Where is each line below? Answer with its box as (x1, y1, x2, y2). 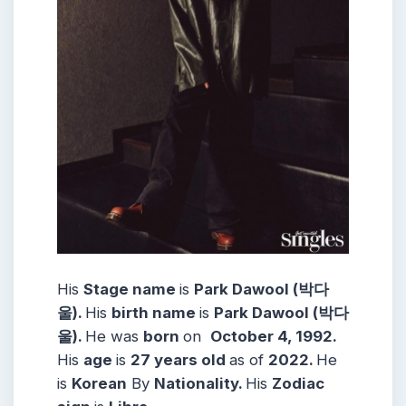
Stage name (83, 279, 179, 298)
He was (85, 326, 143, 345)
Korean (72, 373, 127, 392)
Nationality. (154, 373, 246, 392)
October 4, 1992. (210, 326, 336, 345)
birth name (111, 303, 199, 322)
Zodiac (272, 373, 324, 392)
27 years (130, 350, 201, 369)
